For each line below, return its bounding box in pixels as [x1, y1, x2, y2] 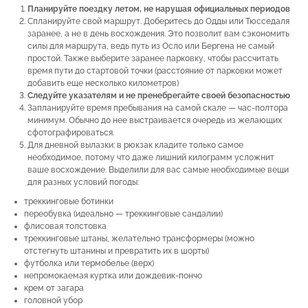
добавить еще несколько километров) [27, 78, 179, 88]
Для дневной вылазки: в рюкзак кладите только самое [27, 140, 243, 150]
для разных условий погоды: [27, 177, 139, 187]
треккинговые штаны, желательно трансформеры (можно [24, 233, 254, 243]
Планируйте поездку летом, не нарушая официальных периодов [27, 3, 290, 14]
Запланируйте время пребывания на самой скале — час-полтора [27, 102, 288, 113]
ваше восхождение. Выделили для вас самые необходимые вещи [27, 164, 289, 175]
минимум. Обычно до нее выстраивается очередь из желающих [27, 115, 282, 125]
